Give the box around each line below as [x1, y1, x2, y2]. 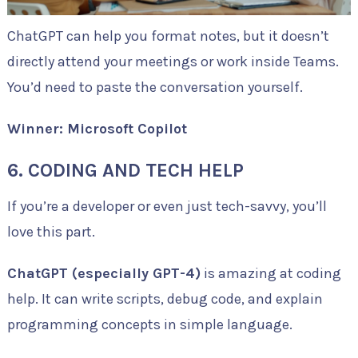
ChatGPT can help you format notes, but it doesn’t [6, 26, 329, 45]
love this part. [6, 222, 95, 241]
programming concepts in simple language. [6, 315, 292, 333]
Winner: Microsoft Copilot [6, 119, 187, 137]
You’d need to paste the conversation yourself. [6, 78, 303, 96]
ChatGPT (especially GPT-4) [6, 264, 201, 282]
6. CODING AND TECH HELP [6, 158, 244, 181]
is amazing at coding [200, 264, 341, 282]
